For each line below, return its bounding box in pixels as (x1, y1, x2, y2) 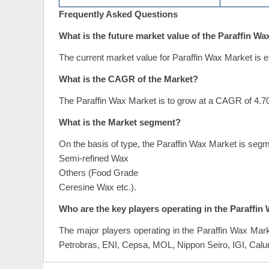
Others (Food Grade (59, 168, 138, 178)
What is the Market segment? (59, 118, 181, 128)
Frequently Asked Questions (59, 10, 178, 20)
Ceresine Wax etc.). (59, 183, 136, 193)
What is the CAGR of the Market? (59, 74, 198, 85)
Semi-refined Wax (59, 154, 128, 164)
